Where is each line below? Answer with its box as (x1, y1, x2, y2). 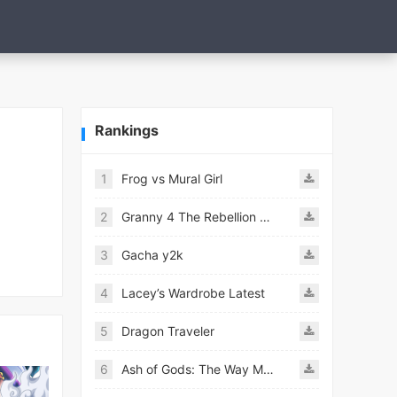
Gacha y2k (121, 247, 183, 262)
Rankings (95, 121, 159, 139)
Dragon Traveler (121, 323, 214, 339)
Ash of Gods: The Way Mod (263, 362, 274, 377)
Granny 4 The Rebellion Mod (260, 209, 270, 224)
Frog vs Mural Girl (121, 171, 222, 186)
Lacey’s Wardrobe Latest (121, 285, 265, 300)
